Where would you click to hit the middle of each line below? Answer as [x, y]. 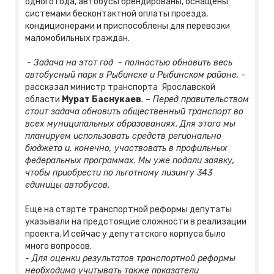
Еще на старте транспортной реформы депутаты [128, 210]
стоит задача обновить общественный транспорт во [134, 112]
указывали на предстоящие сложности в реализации [136, 222]
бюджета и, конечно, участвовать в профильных [126, 149]
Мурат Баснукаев [102, 100]
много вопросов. [58, 246]
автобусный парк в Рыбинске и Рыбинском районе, [132, 75]
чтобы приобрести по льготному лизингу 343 [119, 173]
